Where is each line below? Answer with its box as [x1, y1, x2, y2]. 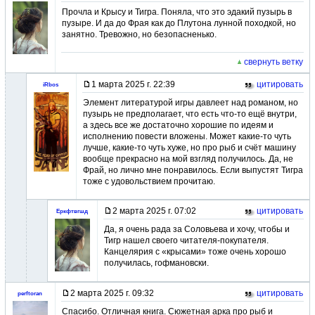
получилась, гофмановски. [104, 258, 209, 268]
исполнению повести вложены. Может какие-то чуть [83, 131, 291, 141]
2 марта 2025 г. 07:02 [112, 206, 196, 216]
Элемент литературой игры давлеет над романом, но [83, 98, 298, 108]
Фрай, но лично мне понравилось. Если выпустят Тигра [83, 165, 303, 175]
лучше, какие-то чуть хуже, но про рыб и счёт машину [83, 143, 296, 153]
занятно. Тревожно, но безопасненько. [62, 30, 217, 39]
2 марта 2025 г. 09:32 [70, 288, 154, 298]
